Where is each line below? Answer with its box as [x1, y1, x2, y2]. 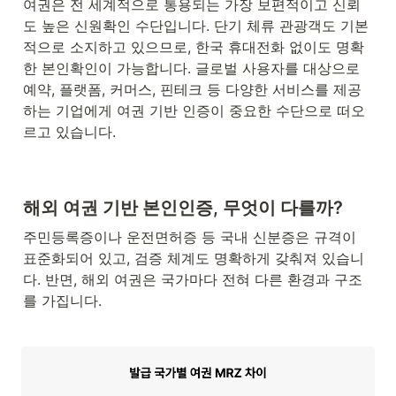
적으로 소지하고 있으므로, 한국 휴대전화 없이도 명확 [23, 37, 364, 56]
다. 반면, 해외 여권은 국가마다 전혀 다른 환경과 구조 [23, 270, 362, 289]
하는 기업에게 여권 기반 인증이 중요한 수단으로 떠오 [23, 101, 365, 119]
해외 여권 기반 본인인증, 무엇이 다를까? [23, 197, 343, 219]
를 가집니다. [23, 292, 102, 310]
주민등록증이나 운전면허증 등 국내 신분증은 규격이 [23, 228, 356, 247]
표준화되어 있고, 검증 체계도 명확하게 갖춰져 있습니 [23, 249, 364, 268]
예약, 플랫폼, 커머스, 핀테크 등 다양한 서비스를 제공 [23, 80, 362, 98]
